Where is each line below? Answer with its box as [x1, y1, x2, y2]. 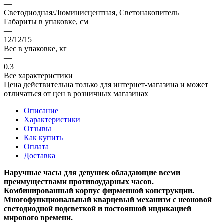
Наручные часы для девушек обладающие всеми [4, 168, 180, 177]
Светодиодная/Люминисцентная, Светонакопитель [4, 8, 179, 17]
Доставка [24, 151, 55, 160]
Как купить [24, 133, 63, 142]
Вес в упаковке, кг [4, 44, 67, 53]
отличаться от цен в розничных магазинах [4, 89, 148, 98]
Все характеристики [4, 71, 73, 80]
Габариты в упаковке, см [4, 17, 88, 26]
